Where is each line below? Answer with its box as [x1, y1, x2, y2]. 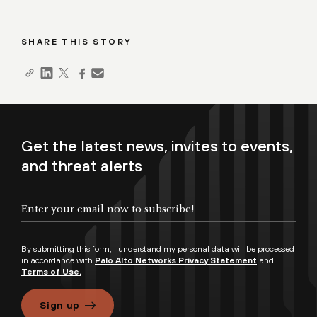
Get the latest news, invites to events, [21, 136, 293, 155]
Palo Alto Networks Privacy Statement [95, 255, 257, 265]
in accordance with [21, 255, 95, 265]
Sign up [40, 299, 80, 311]
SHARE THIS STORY [21, 36, 132, 47]
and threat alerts [21, 156, 142, 175]
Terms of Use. [21, 266, 81, 277]
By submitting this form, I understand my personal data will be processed [21, 243, 294, 254]
